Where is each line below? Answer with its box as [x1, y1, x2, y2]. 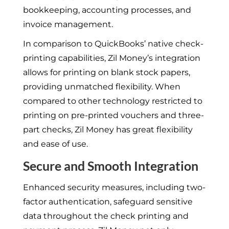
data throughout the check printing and [22, 211, 189, 221]
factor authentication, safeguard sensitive [22, 196, 193, 207]
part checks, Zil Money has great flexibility [22, 124, 193, 134]
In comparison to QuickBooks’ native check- [22, 38, 203, 49]
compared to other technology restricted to [22, 96, 202, 106]
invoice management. [22, 19, 113, 29]
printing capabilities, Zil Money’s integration [22, 53, 200, 63]
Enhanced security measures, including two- [22, 182, 205, 192]
